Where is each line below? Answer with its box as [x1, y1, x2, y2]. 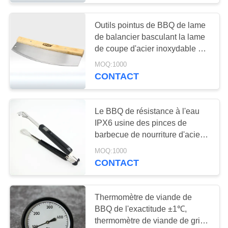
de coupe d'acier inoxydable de [95, 44, 208, 53]
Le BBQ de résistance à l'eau [95, 106, 200, 116]
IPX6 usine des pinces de [95, 118, 187, 127]
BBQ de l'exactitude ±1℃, [95, 205, 187, 214]
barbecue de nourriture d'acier [95, 130, 203, 139]
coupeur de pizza [95, 55, 157, 65]
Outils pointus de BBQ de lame [95, 20, 206, 30]
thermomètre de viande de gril [95, 216, 203, 225]
